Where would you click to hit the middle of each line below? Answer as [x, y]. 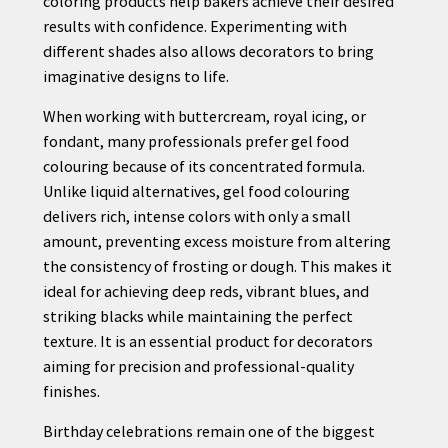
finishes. [71, 390]
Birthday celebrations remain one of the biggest [208, 430]
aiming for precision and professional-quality [198, 365]
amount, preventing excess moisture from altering [216, 240]
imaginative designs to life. [135, 75]
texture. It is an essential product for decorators [207, 340]
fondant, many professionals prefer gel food [195, 140]
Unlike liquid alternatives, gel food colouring [196, 190]
